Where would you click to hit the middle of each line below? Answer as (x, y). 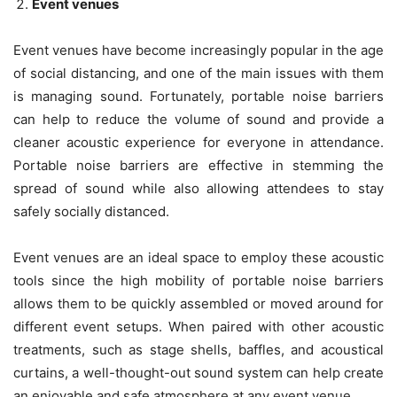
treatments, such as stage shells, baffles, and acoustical (198, 350)
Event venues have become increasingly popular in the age (198, 50)
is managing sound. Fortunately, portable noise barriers (198, 96)
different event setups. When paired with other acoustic (198, 327)
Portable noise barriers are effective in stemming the (198, 165)
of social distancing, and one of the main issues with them (198, 73)
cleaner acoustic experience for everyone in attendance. (198, 142)
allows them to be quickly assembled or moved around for (198, 304)
